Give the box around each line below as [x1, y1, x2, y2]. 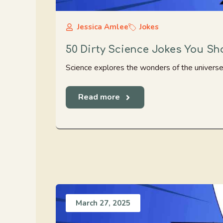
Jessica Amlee [77, 22, 128, 32]
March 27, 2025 [76, 198, 130, 208]
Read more [78, 92, 120, 103]
